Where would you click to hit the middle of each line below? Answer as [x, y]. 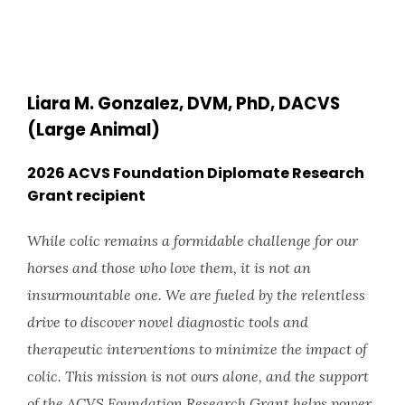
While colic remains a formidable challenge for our [193, 240]
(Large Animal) [94, 130]
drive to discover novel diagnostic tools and [168, 321]
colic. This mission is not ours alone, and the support [198, 376]
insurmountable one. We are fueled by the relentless [196, 294]
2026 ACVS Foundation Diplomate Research [196, 174]
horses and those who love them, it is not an [169, 267]
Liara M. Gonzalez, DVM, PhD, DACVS [184, 104]
